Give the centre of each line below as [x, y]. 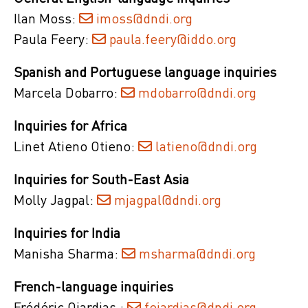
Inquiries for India [67, 234]
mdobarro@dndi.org [197, 94]
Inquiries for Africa [70, 127]
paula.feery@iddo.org [173, 40]
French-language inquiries [93, 288]
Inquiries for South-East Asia [101, 180]
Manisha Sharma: [68, 255]
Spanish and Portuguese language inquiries [147, 73]
